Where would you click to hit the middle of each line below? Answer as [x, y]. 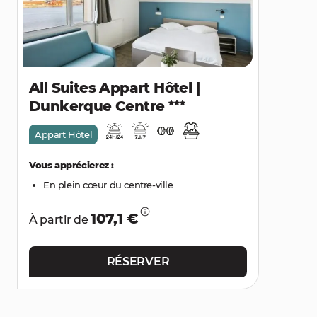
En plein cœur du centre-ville [108, 185]
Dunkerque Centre [99, 106]
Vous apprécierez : [71, 165]
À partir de [60, 220]
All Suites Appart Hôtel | [114, 88]
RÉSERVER [138, 261]
